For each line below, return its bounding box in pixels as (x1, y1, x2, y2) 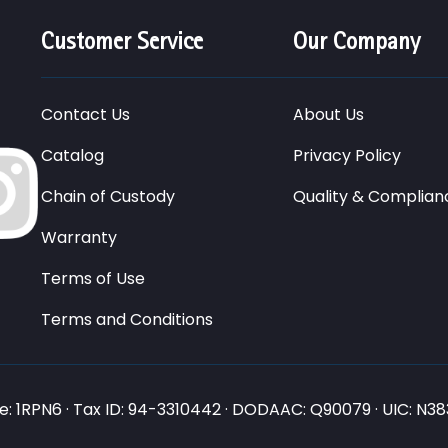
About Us (293, 103, 365, 126)
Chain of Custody (41, 185, 175, 208)
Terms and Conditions (41, 308, 213, 331)
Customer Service (41, 27, 203, 55)
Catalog (41, 144, 104, 167)
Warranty (41, 226, 117, 249)
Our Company (293, 27, 421, 55)
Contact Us (41, 103, 130, 126)
